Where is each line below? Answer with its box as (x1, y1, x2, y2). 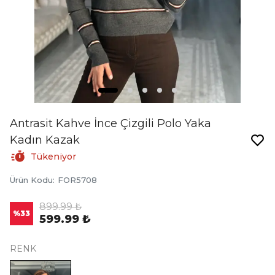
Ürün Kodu (10, 175, 53, 185)
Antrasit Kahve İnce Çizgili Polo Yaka (10, 117, 211, 130)
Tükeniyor (31, 151, 76, 162)
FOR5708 (58, 175, 97, 185)
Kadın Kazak (10, 133, 80, 147)
